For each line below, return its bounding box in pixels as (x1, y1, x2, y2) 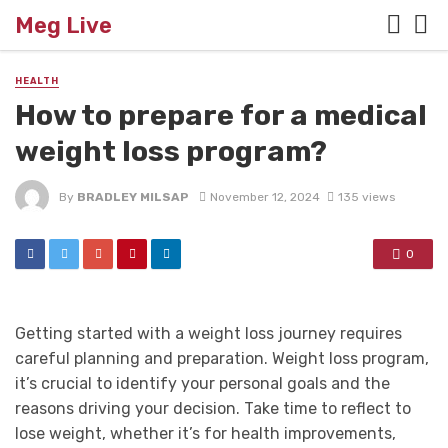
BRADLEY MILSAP (77, 189, 189, 204)
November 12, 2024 (209, 189, 320, 204)
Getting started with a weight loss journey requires (15, 324, 402, 344)
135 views (337, 189, 395, 204)
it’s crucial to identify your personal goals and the (15, 374, 390, 394)
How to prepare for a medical (15, 98, 427, 133)
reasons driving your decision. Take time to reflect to (15, 399, 411, 419)
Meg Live (15, 11, 112, 39)
